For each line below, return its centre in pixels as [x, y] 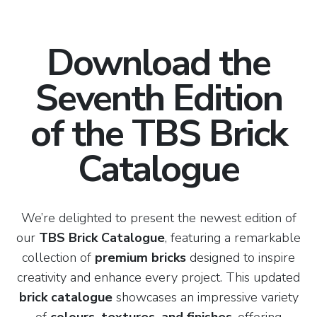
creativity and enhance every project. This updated [158, 277]
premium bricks [140, 258]
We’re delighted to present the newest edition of [158, 218]
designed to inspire [241, 258]
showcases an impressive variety [205, 297]
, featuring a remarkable [233, 238]
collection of [58, 258]
